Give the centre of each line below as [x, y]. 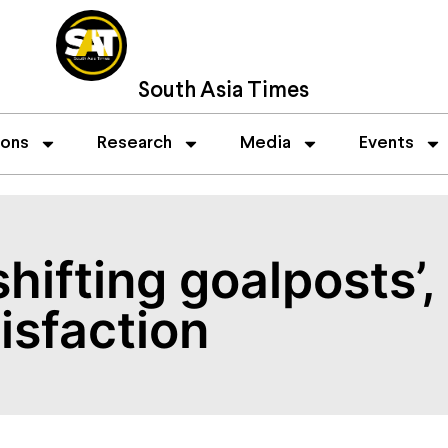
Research [134, 143]
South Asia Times [224, 91]
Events [386, 143]
